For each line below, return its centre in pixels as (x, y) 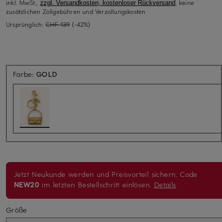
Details (165, 184)
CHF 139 (58, 24)
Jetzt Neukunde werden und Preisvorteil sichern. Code (106, 174)
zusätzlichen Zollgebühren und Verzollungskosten (76, 11)
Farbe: (25, 74)
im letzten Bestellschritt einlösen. (97, 184)
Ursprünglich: (26, 24)
